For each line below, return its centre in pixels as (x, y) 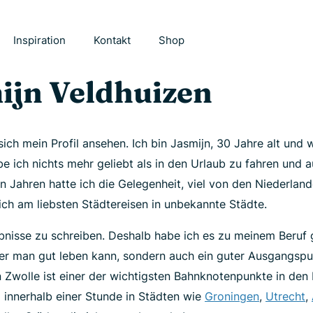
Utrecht (285, 296)
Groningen (232, 296)
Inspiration (40, 40)
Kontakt (112, 40)
